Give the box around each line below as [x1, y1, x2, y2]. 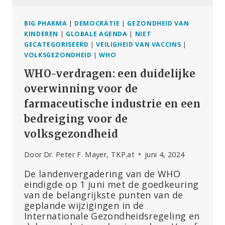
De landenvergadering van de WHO [24, 167, 181, 180]
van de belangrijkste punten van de [24, 188, 183, 201]
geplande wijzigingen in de [24, 199, 144, 211]
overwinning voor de [24, 82, 138, 95]
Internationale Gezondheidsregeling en [24, 209, 200, 222]
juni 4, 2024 [145, 149, 185, 159]
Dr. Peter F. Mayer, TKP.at [43, 149, 135, 159]
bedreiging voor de [24, 113, 128, 126]
